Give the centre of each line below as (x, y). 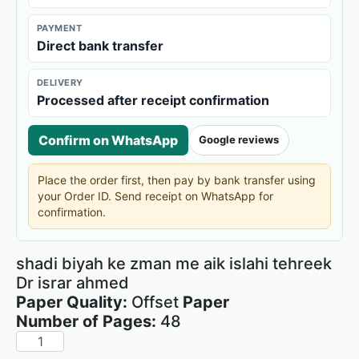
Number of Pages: (86, 321)
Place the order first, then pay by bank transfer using (177, 179)
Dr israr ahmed (73, 282)
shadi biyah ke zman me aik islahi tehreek (174, 263)
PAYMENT (60, 28)
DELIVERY (60, 82)
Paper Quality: (74, 302)
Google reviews (239, 140)
